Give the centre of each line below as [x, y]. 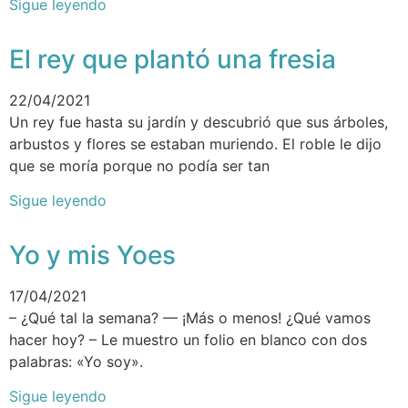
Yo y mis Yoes [92, 255]
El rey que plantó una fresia [173, 59]
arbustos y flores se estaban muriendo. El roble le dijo [195, 143]
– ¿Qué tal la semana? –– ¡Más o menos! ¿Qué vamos [190, 317]
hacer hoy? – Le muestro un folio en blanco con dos [188, 339]
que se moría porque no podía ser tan [139, 165]
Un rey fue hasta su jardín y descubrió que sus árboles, [199, 122]
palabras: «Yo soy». [76, 361]
